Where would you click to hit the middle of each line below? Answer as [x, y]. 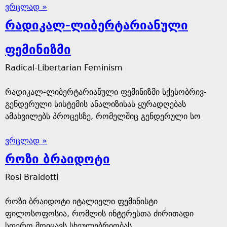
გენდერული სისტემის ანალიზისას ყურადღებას [96, 104]
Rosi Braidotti [32, 177]
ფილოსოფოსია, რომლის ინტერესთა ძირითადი [99, 214]
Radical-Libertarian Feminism [64, 68]
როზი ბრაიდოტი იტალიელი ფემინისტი [81, 201]
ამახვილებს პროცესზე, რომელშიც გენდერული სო [103, 116]
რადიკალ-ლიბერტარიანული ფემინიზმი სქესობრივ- [106, 92]
